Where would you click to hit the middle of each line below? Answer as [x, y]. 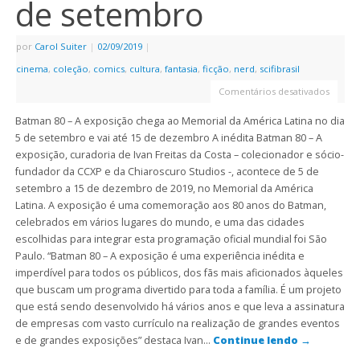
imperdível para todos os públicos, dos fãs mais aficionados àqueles [179, 273]
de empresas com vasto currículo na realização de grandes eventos [177, 324]
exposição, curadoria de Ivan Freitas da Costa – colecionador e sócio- [179, 155]
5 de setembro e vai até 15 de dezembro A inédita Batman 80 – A [168, 138]
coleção [70, 68]
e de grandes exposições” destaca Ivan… [114, 341]
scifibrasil [279, 68]
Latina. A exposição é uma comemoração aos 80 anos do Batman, [170, 206]
